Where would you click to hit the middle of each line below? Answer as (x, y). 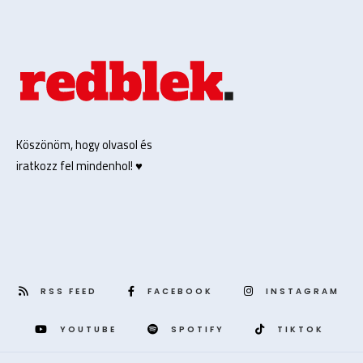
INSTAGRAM (303, 292)
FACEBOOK (180, 292)
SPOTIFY (197, 330)
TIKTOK (300, 330)
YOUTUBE (88, 330)
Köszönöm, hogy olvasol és (84, 145)
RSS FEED (69, 292)
